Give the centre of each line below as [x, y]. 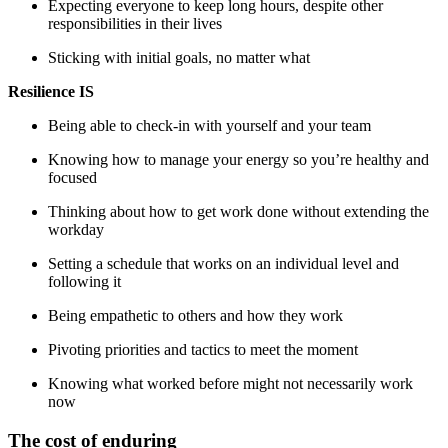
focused [72, 178]
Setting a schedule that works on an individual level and [223, 264]
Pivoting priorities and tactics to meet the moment [203, 350]
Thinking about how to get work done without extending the [238, 212]
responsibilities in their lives [135, 24]
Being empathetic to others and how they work [195, 316]
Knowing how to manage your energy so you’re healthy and [238, 160]
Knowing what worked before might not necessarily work [230, 384]
